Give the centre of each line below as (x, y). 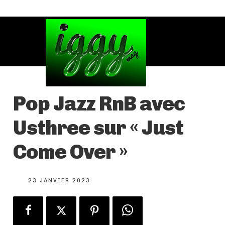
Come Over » (70, 151)
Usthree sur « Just (98, 127)
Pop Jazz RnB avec (99, 103)
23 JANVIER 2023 (59, 180)
